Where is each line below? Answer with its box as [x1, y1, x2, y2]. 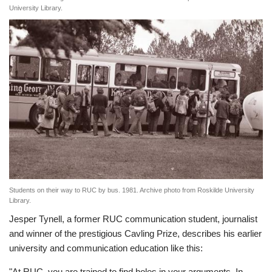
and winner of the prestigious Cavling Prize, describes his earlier [9, 228, 262, 239]
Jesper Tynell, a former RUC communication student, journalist [9, 214, 257, 225]
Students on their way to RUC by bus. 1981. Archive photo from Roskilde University [9, 186, 254, 194]
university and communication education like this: [9, 243, 208, 254]
